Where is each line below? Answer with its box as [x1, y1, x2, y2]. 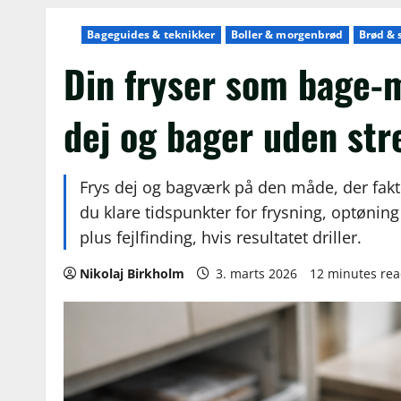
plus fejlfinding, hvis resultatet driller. [80, 226, 363, 248]
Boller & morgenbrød [230, 27, 344, 42]
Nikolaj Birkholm [80, 265, 185, 282]
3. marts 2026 [212, 265, 302, 282]
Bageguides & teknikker [87, 27, 216, 42]
